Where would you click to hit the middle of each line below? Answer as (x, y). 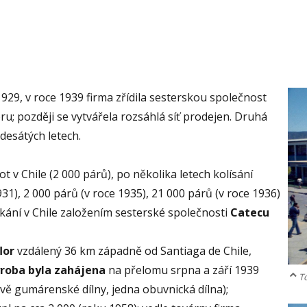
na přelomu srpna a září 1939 (182, 270)
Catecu (250, 213)
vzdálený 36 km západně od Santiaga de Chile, (133, 251)
